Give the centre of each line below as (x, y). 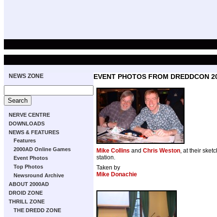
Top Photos (28, 167)
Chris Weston (162, 151)
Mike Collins (113, 151)
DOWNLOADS (27, 124)
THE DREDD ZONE (37, 210)
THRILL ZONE (27, 201)
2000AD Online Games (42, 149)
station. (106, 158)
